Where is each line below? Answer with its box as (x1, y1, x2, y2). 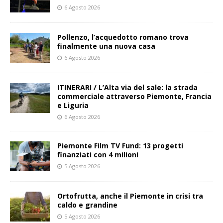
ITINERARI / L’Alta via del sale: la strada (57, 83, 198, 93)
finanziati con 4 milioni (57, 150, 138, 160)
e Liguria (57, 101, 89, 111)
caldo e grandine (57, 200, 117, 210)
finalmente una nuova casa (57, 41, 155, 51)
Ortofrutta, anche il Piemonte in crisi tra (57, 191, 203, 201)
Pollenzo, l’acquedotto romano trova (57, 32, 189, 42)
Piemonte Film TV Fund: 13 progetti (57, 141, 183, 151)
